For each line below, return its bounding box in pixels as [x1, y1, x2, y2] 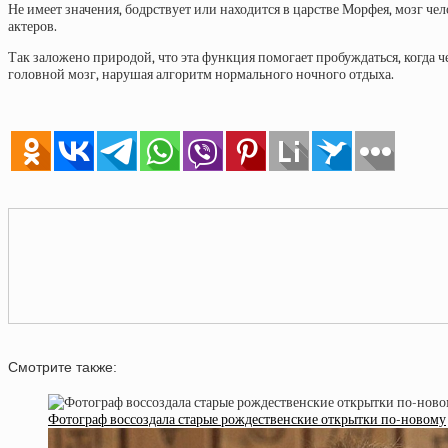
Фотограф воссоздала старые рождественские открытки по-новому [48, 410, 446, 428]
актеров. [8, 18, 57, 35]
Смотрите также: [8, 359, 117, 376]
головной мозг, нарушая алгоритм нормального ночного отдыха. [8, 66, 394, 83]
